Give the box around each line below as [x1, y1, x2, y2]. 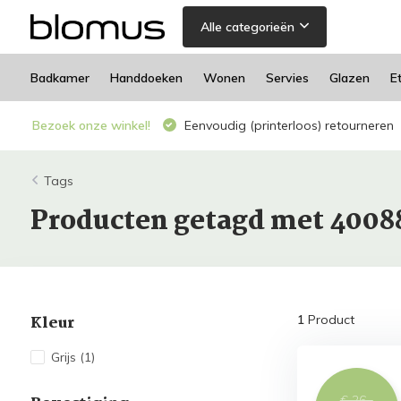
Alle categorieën [200, 19, 294, 35]
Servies [265, 69, 309, 86]
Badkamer [30, 69, 90, 86]
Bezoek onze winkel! [31, 117, 150, 133]
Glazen [328, 69, 370, 86]
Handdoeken [109, 69, 183, 86]
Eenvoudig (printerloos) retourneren [180, 117, 394, 133]
